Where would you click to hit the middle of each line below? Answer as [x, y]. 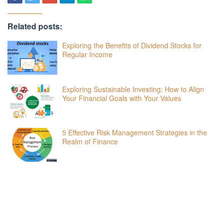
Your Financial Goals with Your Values [122, 98]
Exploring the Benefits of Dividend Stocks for [132, 46]
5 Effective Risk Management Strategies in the [135, 133]
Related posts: [35, 26]
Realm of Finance [90, 142]
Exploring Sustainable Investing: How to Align [133, 89]
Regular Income [87, 55]
